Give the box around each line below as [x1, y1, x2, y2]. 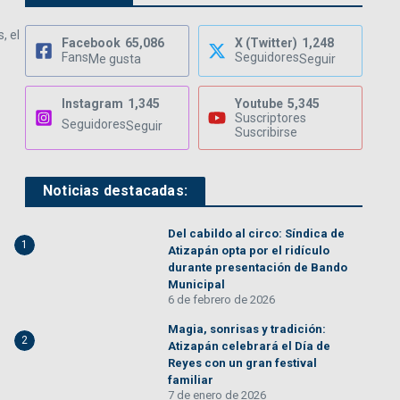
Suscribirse [235, 125, 297, 139]
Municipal [168, 278, 225, 291]
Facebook [62, 36, 121, 50]
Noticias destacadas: [43, 182, 187, 199]
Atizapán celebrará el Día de [168, 339, 330, 353]
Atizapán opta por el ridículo [168, 244, 329, 257]
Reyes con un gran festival [168, 356, 317, 370]
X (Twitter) [235, 36, 297, 50]
